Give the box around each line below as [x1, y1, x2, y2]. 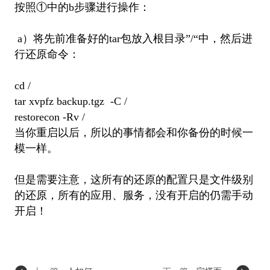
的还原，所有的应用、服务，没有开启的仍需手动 [14, 189, 253, 201]
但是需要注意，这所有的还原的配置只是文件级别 [14, 173, 253, 186]
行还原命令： [14, 48, 80, 60]
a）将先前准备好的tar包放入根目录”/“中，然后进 [14, 32, 253, 45]
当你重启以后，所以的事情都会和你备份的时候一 [14, 126, 253, 139]
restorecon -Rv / [14, 110, 85, 123]
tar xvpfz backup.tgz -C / [14, 95, 127, 107]
